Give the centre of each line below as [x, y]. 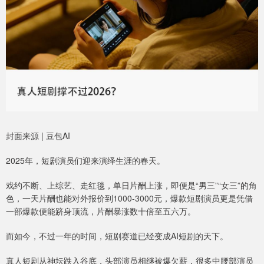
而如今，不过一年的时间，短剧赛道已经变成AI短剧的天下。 [117, 235]
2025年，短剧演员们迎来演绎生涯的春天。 [85, 160]
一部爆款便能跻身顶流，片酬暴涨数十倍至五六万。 [101, 211]
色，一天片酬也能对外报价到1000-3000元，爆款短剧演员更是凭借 [129, 198]
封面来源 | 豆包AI [38, 135]
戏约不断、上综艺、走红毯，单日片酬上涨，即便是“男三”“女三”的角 [131, 185]
